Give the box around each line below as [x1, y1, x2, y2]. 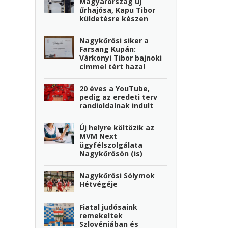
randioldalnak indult [79, 100, 154, 110]
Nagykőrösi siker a [79, 35, 149, 45]
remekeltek [79, 211, 123, 221]
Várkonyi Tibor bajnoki [79, 52, 162, 63]
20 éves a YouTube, [79, 83, 150, 93]
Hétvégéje [79, 179, 118, 189]
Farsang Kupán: [79, 44, 136, 54]
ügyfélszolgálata [79, 139, 143, 150]
